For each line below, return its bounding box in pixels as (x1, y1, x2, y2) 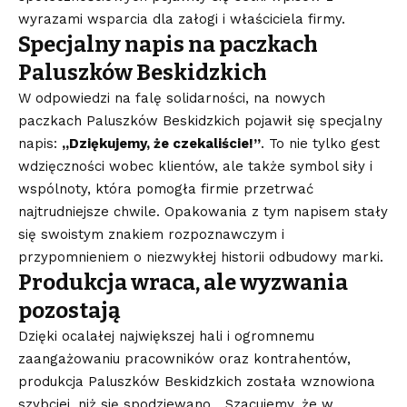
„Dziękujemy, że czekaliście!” (62, 134, 261, 152)
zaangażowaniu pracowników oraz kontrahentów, (18, 350, 351, 367)
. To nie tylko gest (261, 134, 380, 152)
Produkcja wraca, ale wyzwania (18, 269, 348, 295)
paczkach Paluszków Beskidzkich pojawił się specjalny (18, 112, 382, 129)
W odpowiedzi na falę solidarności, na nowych (18, 89, 325, 106)
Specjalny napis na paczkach (18, 31, 318, 57)
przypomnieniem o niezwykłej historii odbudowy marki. (18, 248, 383, 265)
